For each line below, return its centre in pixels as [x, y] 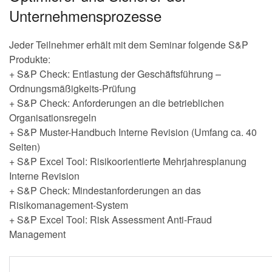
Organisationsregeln [53, 117]
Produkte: [30, 59]
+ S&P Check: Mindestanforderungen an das [105, 190]
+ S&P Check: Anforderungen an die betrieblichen [117, 103]
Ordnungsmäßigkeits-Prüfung [73, 88]
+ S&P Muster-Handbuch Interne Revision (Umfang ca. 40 [133, 132]
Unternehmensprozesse [85, 15]
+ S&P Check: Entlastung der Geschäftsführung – [115, 73]
